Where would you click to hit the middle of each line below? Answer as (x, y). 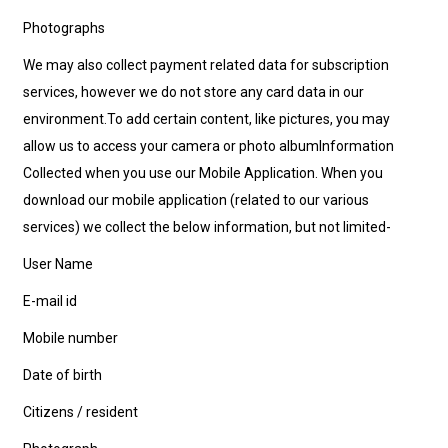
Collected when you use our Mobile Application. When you (203, 173)
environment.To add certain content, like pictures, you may (207, 119)
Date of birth (63, 375)
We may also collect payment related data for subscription (206, 65)
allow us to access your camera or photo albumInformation (209, 146)
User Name (58, 264)
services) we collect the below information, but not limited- (207, 227)
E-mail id (50, 301)
